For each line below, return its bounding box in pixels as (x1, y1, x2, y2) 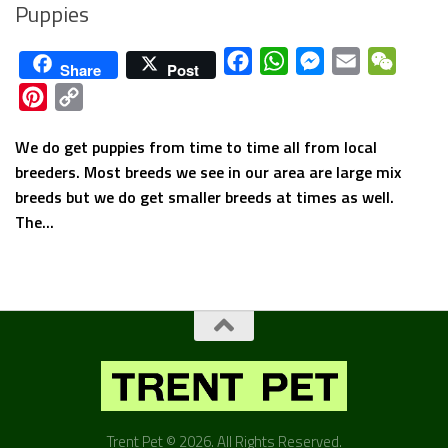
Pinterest (47, 85, 109, 110)
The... (15, 210, 54, 235)
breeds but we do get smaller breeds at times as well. (15, 185, 398, 210)
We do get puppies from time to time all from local (15, 135, 377, 160)
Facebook (252, 49, 315, 74)
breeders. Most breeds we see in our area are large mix (15, 160, 401, 185)
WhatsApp (288, 49, 358, 74)
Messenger (324, 49, 398, 74)
